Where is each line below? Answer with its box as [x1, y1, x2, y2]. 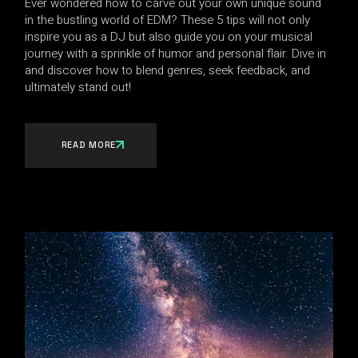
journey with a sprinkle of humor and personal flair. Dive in [25, 44, 327, 62]
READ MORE [62, 138, 116, 150]
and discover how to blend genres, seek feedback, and [25, 61, 311, 79]
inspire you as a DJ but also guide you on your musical [25, 27, 313, 46]
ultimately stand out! [25, 78, 132, 96]
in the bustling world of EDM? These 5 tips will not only [25, 10, 311, 29]
